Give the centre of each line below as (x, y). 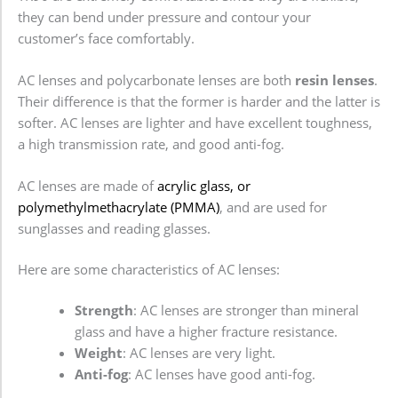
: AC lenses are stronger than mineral (246, 310)
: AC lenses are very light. (199, 353)
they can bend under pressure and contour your (164, 16)
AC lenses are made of (88, 186)
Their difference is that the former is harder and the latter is (199, 102)
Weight (98, 353)
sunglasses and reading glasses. (114, 229)
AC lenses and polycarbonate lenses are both (156, 80)
